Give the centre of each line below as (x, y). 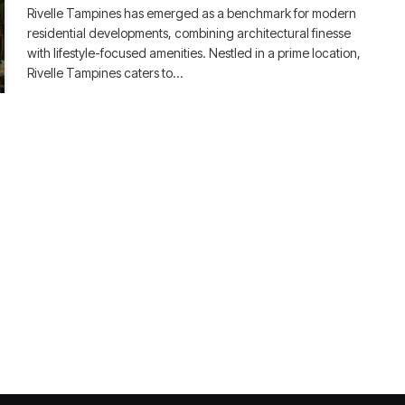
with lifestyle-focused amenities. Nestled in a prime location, (194, 53)
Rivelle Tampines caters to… (105, 73)
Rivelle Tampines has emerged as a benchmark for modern (192, 13)
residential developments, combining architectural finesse (189, 33)
